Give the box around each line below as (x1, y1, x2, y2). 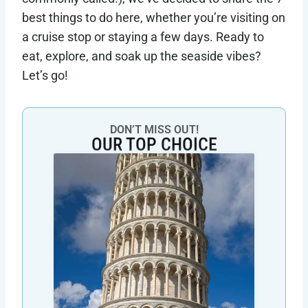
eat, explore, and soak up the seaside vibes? (22, 49, 261, 64)
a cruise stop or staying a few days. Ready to (22, 30, 264, 45)
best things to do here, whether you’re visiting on (22, 10, 285, 25)
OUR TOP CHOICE (91, 134, 217, 155)
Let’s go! (22, 68, 68, 83)
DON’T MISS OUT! (109, 123, 199, 137)
